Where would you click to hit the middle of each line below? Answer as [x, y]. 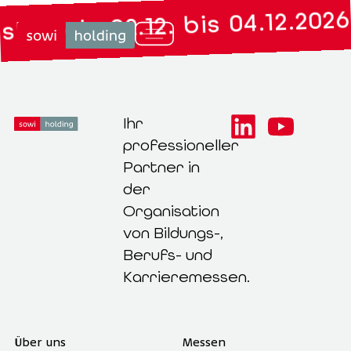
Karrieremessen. [187, 277]
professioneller [181, 145]
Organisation [172, 211]
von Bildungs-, [174, 233]
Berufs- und [168, 255]
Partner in [162, 167]
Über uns [40, 342]
